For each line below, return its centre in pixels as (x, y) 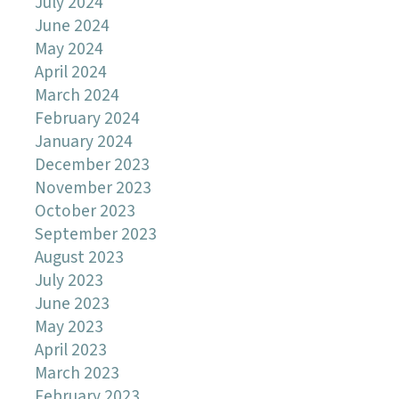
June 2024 (72, 26)
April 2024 (70, 72)
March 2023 (77, 373)
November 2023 (93, 188)
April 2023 (70, 350)
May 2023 (69, 327)
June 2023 (72, 304)
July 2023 (69, 281)
